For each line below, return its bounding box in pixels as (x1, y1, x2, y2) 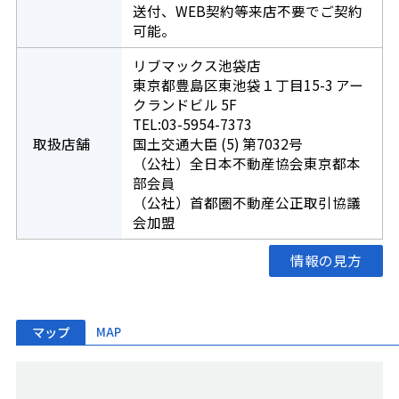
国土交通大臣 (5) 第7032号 (132, 134, 303, 154)
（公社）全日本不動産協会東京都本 (132, 153, 361, 174)
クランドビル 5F (132, 94, 237, 115)
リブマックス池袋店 (132, 55, 261, 76)
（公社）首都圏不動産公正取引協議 (132, 192, 361, 213)
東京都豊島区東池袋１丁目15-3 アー (132, 75, 363, 95)
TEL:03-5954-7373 (132, 114, 252, 134)
